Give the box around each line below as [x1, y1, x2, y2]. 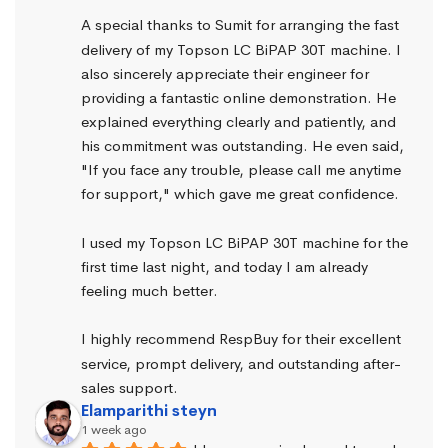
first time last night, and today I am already [81, 256, 368, 276]
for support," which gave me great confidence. [81, 184, 399, 204]
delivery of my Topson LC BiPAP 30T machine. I [81, 39, 401, 59]
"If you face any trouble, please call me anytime [81, 160, 401, 180]
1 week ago [81, 420, 147, 438]
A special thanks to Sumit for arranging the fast [81, 15, 399, 35]
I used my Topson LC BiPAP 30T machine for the [81, 232, 408, 252]
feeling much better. [81, 281, 218, 301]
